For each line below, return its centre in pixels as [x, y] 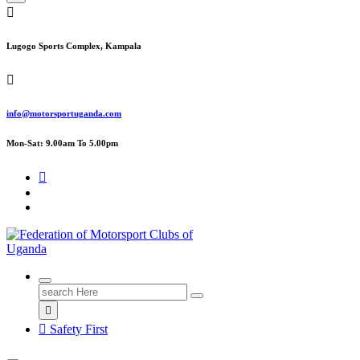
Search [55, 289]
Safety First [77, 329]
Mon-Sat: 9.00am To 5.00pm [62, 143]
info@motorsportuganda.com [64, 113]
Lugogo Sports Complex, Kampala [74, 45]
